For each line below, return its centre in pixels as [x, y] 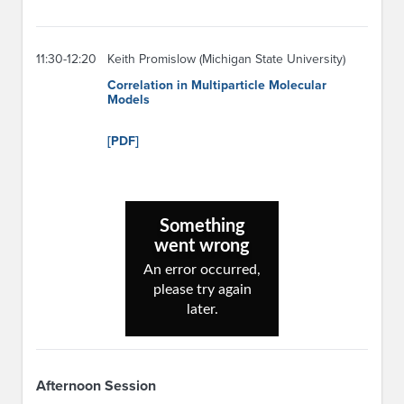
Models [129, 100]
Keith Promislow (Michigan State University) [226, 60]
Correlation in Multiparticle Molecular [217, 86]
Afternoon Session [96, 386]
